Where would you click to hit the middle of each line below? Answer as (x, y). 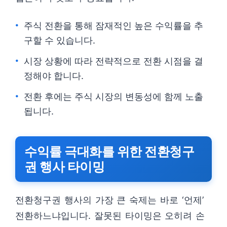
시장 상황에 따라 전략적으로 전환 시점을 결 (113, 61)
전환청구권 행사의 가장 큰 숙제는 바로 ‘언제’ (109, 200)
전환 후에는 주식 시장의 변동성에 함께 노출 (113, 97)
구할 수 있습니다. (60, 40)
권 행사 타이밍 (64, 167)
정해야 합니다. (54, 76)
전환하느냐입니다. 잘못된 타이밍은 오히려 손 (110, 216)
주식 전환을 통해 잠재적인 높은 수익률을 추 (113, 26)
